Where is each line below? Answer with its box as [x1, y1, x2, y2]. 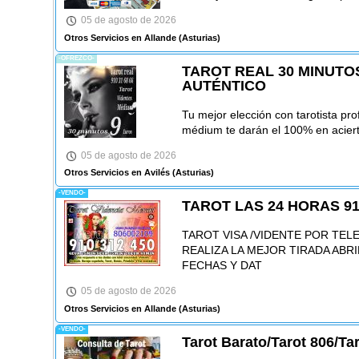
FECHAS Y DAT [181, 259, 262, 272]
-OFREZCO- [58, 54, 95, 62]
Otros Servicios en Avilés [63, 167, 170, 178]
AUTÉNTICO [181, 77, 266, 94]
